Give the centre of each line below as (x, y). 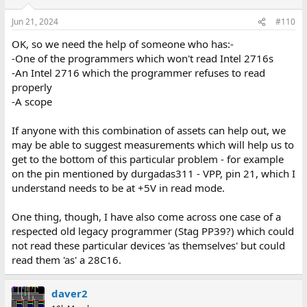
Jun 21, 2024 (35, 22)
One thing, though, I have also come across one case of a (146, 217)
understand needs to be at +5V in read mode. (118, 188)
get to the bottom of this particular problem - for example (147, 159)
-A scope (32, 101)
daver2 (69, 293)
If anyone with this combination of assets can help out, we (148, 130)
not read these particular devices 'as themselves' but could (148, 245)
